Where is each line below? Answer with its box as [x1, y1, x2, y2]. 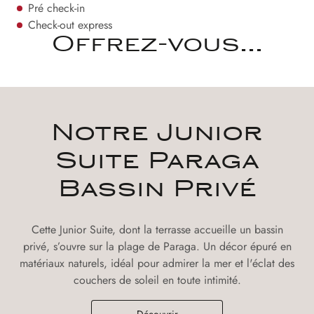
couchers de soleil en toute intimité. [73, 272, 241, 288]
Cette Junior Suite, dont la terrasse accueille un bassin [31, 221, 283, 238]
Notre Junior [51, 123, 263, 146]
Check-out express [28, 17, 112, 33]
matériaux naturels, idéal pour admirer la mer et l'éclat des [20, 255, 294, 271]
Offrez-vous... [51, 35, 263, 57]
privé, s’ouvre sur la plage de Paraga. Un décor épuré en [22, 238, 292, 254]
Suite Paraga [55, 151, 259, 174]
